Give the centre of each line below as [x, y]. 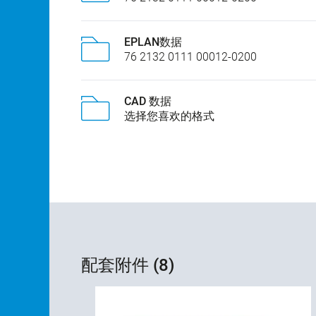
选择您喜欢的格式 [169, 116]
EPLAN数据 [153, 42]
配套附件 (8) [128, 266]
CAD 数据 [148, 102]
